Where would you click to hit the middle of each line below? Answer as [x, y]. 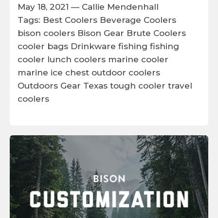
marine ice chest [53, 72]
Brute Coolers [156, 33]
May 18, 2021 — [50, 6]
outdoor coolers [126, 72]
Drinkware [93, 46]
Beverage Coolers [138, 19]
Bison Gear [101, 33]
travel [180, 85]
